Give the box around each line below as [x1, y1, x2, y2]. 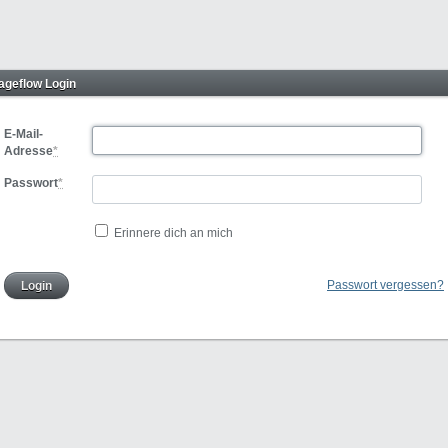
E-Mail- [4, 128, 43, 140]
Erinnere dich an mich [114, 227, 234, 239]
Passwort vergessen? [327, 278, 444, 291]
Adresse [4, 145, 53, 157]
